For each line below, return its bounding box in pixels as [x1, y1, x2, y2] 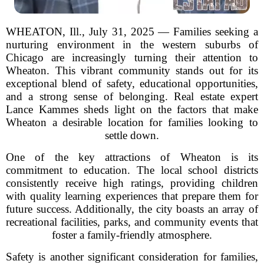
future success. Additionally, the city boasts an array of [6, 203, 258, 215]
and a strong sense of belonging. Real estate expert [6, 90, 258, 103]
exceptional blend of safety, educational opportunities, [6, 77, 258, 90]
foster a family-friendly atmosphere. [52, 229, 212, 241]
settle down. [105, 129, 159, 141]
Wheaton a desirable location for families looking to [6, 116, 258, 128]
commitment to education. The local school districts [6, 164, 258, 176]
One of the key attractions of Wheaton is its [6, 151, 258, 163]
